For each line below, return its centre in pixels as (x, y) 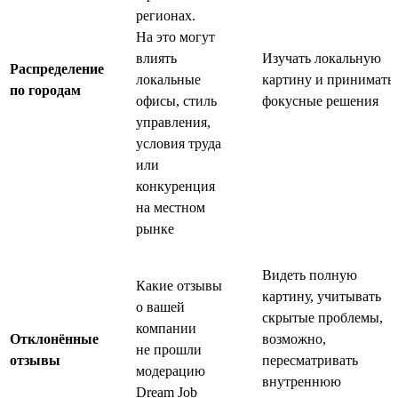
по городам (45, 90)
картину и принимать (328, 79)
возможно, (294, 338)
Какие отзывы (179, 285)
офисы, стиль (176, 100)
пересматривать (310, 360)
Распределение (57, 68)
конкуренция (175, 186)
